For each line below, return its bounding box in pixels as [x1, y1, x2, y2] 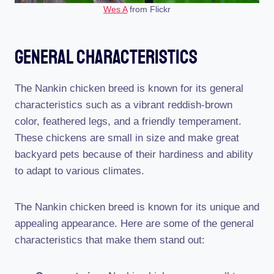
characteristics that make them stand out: [15, 234, 205, 246]
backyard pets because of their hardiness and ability [15, 149, 253, 160]
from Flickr [127, 5, 171, 14]
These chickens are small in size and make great [15, 132, 239, 144]
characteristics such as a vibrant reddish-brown [15, 99, 232, 111]
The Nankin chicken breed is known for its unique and [15, 201, 259, 213]
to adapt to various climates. [15, 165, 144, 177]
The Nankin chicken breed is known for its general [15, 83, 243, 94]
